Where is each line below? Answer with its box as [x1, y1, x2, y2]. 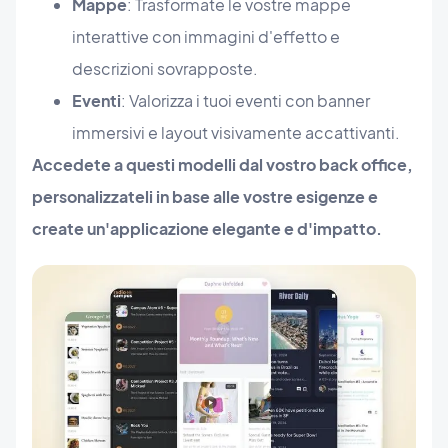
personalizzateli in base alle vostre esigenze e [32, 186, 378, 208]
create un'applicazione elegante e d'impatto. [32, 218, 382, 240]
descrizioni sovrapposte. [72, 58, 258, 80]
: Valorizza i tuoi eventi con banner [121, 90, 370, 112]
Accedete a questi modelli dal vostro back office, [32, 154, 413, 176]
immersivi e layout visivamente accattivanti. [72, 122, 400, 144]
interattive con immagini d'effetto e [72, 26, 340, 48]
